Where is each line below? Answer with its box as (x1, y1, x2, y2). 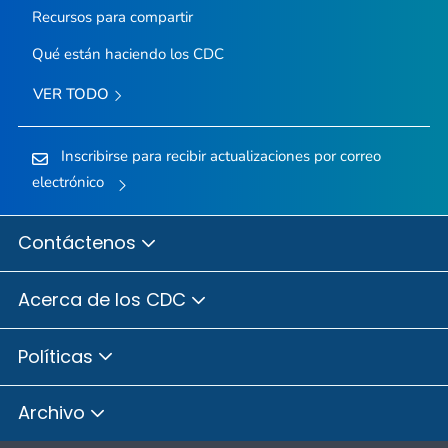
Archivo (18, 400, 90, 426)
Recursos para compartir (31, 7, 193, 28)
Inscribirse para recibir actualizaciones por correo (60, 145, 381, 166)
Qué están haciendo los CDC (31, 44, 224, 65)
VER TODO (32, 84, 113, 105)
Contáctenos (18, 230, 141, 256)
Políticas (18, 343, 98, 369)
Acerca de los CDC (18, 286, 191, 312)
